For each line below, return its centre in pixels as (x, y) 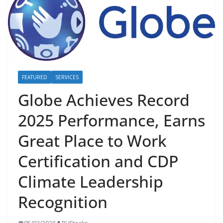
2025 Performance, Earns (111, 120)
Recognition (63, 202)
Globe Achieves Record (104, 100)
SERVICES (67, 77)
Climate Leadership (91, 182)
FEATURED (35, 77)
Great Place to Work (92, 141)
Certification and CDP (98, 161)
